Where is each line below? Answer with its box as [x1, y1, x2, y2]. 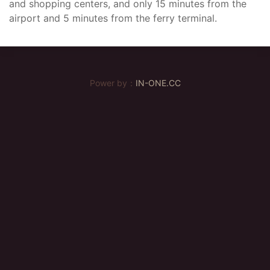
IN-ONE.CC [135, 78, 181, 88]
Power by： [89, 78, 136, 88]
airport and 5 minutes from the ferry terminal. [9, 12, 217, 24]
